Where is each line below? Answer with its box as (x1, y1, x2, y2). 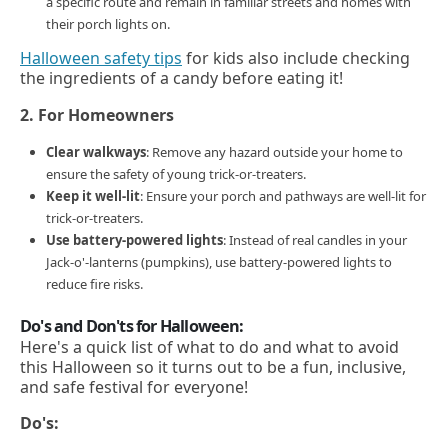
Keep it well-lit (46, 186, 140, 205)
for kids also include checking (182, 47, 410, 70)
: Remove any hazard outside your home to (146, 142, 403, 161)
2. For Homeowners (20, 103, 174, 126)
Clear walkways (46, 142, 146, 161)
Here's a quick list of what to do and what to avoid (20, 335, 399, 358)
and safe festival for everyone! (20, 375, 248, 398)
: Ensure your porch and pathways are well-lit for (140, 186, 426, 205)
